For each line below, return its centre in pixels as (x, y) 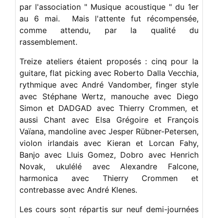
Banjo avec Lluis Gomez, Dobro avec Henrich (109, 154)
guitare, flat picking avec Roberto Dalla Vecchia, (109, 73)
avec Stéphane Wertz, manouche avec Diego (109, 96)
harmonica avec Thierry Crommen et (109, 178)
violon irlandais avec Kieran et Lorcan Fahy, (109, 143)
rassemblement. (48, 42)
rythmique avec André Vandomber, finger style (109, 84)
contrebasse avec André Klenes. (78, 190)
